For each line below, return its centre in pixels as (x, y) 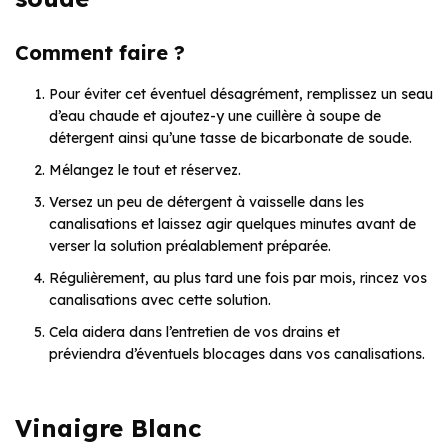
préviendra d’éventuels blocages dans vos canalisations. (237, 353)
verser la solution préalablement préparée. (190, 245)
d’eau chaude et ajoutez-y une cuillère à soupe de (215, 115)
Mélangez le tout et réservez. (145, 169)
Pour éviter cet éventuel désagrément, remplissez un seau (241, 93)
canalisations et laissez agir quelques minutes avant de (232, 223)
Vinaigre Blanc (108, 427)
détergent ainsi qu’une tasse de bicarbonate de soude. (230, 137)
